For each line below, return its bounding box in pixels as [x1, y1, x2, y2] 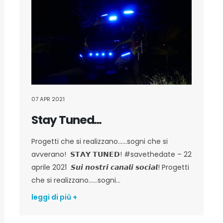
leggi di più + [31, 192, 77, 203]
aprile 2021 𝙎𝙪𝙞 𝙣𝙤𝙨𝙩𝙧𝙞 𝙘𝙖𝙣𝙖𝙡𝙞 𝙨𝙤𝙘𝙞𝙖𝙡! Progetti [31, 162, 189, 173]
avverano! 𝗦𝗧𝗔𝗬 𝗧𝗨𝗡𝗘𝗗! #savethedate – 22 [31, 149, 192, 160]
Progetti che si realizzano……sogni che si [31, 136, 168, 147]
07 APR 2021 [31, 95, 65, 104]
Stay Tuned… [31, 112, 102, 128]
